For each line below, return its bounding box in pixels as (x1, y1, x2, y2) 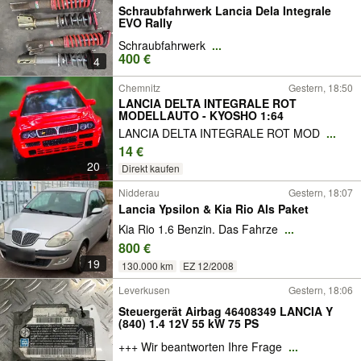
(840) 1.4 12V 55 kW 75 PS (228, 314, 259, 331)
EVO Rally (118, 14, 172, 31)
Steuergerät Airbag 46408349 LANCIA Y (118, 302, 333, 319)
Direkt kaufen (121, 161, 180, 176)
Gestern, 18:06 (288, 283, 353, 297)
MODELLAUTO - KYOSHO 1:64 (118, 107, 284, 123)
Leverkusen (118, 283, 170, 297)
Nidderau (118, 185, 160, 199)
